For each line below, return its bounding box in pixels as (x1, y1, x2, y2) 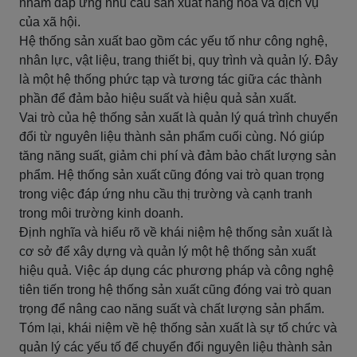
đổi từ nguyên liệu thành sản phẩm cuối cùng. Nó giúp (19, 130, 324, 143)
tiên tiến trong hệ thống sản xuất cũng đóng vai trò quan (19, 283, 331, 296)
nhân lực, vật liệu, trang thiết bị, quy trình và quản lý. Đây (19, 53, 338, 67)
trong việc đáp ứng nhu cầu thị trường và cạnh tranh (19, 187, 312, 201)
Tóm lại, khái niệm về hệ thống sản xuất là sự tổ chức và (19, 321, 337, 335)
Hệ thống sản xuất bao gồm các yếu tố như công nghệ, (19, 34, 328, 48)
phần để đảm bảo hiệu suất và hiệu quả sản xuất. (19, 92, 296, 105)
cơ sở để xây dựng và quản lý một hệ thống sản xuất (19, 245, 316, 258)
